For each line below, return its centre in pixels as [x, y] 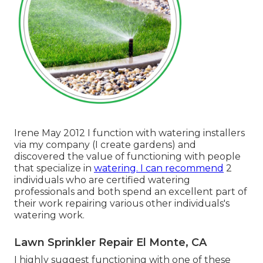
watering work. [49, 215]
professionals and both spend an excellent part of [131, 192]
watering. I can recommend [159, 168]
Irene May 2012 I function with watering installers [129, 133]
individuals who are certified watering [102, 180]
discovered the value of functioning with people [127, 157]
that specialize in [54, 168]
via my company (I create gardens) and [105, 145]
